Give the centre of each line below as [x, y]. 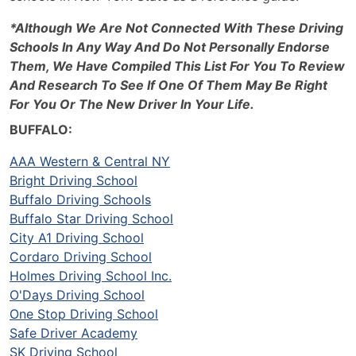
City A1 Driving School [77, 238]
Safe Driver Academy [74, 333]
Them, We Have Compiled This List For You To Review [177, 66]
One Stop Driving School [84, 314]
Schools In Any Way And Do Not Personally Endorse [170, 47]
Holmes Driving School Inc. [91, 276]
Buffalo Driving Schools [80, 199]
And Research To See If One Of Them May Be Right [168, 85]
